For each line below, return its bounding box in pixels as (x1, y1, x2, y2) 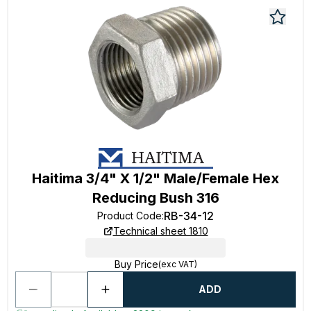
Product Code (97, 210, 162, 221)
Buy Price (114, 258, 158, 270)
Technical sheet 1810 (112, 225, 208, 237)
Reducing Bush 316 (92, 190, 219, 206)
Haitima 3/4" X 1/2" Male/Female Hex (32, 170, 279, 187)
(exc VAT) (158, 259, 197, 269)
